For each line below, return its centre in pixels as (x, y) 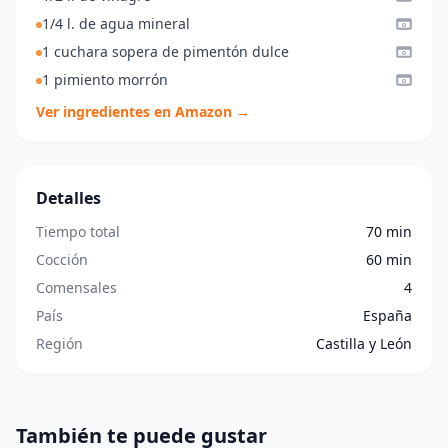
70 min (389, 231)
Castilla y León (364, 343)
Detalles (68, 197)
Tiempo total (78, 231)
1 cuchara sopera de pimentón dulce (165, 51)
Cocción (62, 259)
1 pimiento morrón (105, 79)
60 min (389, 259)
